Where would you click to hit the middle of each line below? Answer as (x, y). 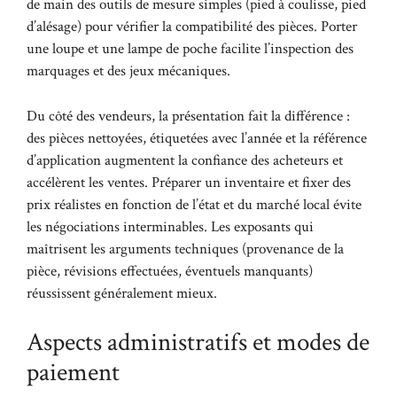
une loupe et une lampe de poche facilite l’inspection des (190, 49)
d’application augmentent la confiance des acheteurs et (185, 160)
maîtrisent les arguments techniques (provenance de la (185, 249)
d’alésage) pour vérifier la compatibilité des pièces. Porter (192, 27)
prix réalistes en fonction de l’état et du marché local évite (194, 204)
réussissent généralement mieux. (122, 293)
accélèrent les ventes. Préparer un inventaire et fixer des (189, 182)
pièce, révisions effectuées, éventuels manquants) (170, 271)
